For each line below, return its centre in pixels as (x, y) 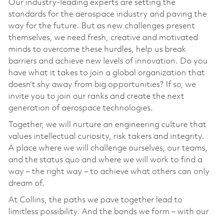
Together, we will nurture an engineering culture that (107, 125)
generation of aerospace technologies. (80, 108)
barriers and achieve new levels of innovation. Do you (108, 61)
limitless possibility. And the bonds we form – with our (108, 212)
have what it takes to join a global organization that (106, 73)
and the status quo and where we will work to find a (105, 160)
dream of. (26, 183)
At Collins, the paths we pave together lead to (95, 200)
